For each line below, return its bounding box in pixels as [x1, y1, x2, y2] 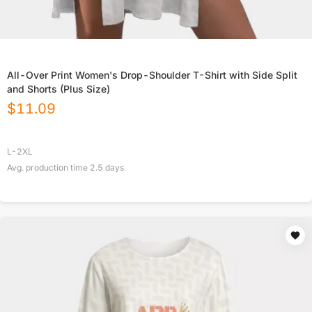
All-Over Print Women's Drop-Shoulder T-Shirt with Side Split [7, 69, 297, 81]
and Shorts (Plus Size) [7, 83, 110, 95]
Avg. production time [7, 162, 90, 173]
